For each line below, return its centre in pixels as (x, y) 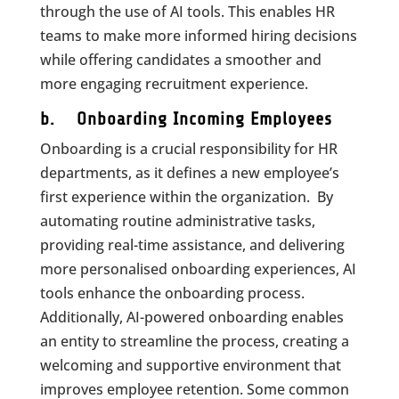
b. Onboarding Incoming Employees (186, 119)
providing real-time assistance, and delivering (192, 245)
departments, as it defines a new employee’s (189, 173)
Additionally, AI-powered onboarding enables (191, 317)
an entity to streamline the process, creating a (194, 341)
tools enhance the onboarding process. (172, 293)
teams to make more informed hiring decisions (198, 36)
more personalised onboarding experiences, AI (198, 269)
